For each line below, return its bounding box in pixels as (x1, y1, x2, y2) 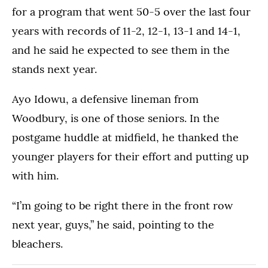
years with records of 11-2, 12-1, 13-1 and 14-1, (12, 24, 240, 38)
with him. (12, 169, 59, 183)
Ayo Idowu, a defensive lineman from (12, 92, 199, 106)
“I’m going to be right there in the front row (12, 199, 233, 213)
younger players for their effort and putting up (12, 150, 249, 164)
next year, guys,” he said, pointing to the (12, 218, 214, 232)
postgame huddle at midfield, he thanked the (12, 130, 239, 145)
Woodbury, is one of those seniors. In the (12, 111, 220, 126)
